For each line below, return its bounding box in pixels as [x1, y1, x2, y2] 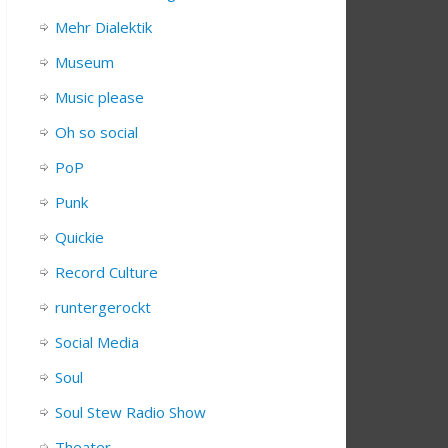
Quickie [55, 227, 104, 248]
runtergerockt [55, 297, 151, 318]
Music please [55, 87, 144, 108]
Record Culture [55, 262, 158, 283]
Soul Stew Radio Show [55, 402, 206, 423]
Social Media [55, 332, 139, 353]
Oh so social [55, 122, 138, 143]
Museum [55, 52, 114, 73]
